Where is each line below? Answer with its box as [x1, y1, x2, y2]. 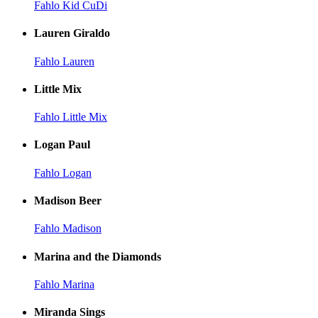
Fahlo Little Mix [34, 111, 107, 124]
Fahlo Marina [34, 278, 94, 290]
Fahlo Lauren [34, 55, 94, 67]
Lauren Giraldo [34, 27, 110, 40]
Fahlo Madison [34, 222, 102, 235]
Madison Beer [34, 194, 102, 207]
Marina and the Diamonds [34, 250, 161, 263]
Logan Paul [34, 138, 90, 151]
